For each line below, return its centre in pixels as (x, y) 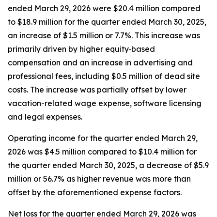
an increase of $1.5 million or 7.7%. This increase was (104, 35)
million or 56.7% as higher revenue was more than (99, 179)
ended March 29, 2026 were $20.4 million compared (104, 8)
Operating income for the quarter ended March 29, (103, 138)
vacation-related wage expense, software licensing (105, 103)
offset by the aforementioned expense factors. (95, 192)
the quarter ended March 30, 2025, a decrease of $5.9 (108, 165)
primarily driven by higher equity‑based (81, 49)
